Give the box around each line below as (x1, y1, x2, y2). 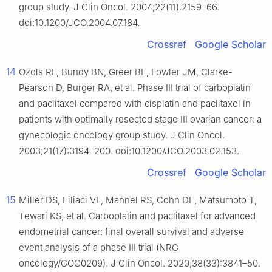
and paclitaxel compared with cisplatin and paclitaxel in (19, 98, 251, 110)
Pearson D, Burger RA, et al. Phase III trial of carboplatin (19, 82, 251, 94)
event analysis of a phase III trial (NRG (19, 242, 178, 254)
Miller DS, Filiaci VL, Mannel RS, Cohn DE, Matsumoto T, (19, 194, 257, 206)
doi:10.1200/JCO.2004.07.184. (19, 17, 140, 29)
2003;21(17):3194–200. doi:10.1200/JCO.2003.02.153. (19, 145, 239, 157)
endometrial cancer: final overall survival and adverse (19, 226, 244, 238)
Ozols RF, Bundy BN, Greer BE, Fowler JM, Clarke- (19, 66, 233, 78)
